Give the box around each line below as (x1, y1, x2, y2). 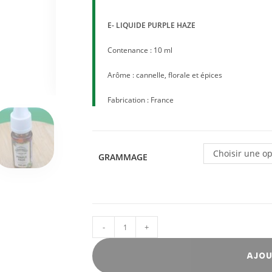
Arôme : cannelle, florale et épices (107, 70, 222, 80)
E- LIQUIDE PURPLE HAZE (107, 20, 195, 30)
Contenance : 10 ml (107, 45, 172, 55)
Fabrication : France (107, 95, 174, 105)
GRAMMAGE (98, 151, 148, 163)
